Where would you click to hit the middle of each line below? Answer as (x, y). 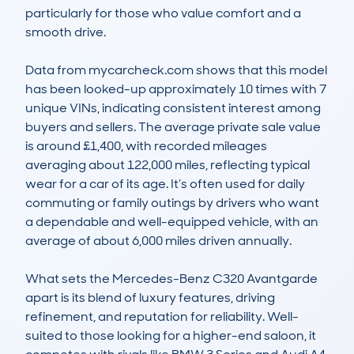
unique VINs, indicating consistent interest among (173, 108)
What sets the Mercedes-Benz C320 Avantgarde (171, 279)
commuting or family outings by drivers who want (172, 203)
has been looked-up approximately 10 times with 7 (176, 89)
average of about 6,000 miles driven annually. (158, 241)
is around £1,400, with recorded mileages (146, 146)
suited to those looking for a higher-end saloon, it (171, 336)
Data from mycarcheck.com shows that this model (176, 70)
